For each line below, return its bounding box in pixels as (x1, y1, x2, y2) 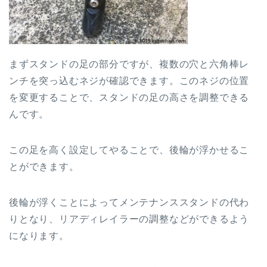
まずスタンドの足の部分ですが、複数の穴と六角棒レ (9, 59, 250, 70)
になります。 (9, 231, 69, 241)
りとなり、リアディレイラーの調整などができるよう (9, 214, 250, 225)
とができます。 (9, 162, 79, 172)
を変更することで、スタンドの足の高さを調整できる (9, 92, 250, 103)
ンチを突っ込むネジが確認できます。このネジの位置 (9, 76, 250, 86)
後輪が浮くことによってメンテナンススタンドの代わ (9, 197, 250, 208)
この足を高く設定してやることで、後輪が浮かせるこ (9, 145, 250, 156)
